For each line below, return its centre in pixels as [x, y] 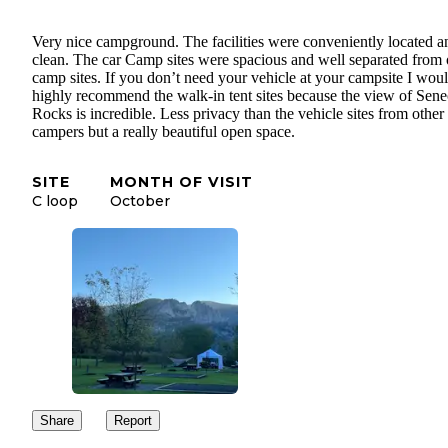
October [140, 201]
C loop [55, 201]
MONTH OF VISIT [181, 182]
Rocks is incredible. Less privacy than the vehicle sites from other [238, 114]
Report [133, 421]
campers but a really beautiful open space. [163, 132]
